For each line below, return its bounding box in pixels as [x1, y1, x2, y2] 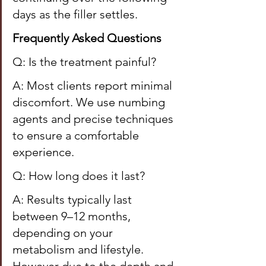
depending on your [12, 226, 116, 240]
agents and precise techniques [12, 112, 176, 126]
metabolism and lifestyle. [12, 242, 147, 256]
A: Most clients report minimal [12, 78, 175, 93]
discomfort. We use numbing [12, 95, 168, 109]
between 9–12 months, [12, 209, 134, 223]
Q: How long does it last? [12, 169, 145, 183]
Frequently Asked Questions [12, 31, 161, 45]
